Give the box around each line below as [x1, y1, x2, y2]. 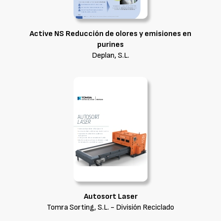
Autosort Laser [83, 192, 138, 201]
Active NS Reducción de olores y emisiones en [30, 29, 191, 38]
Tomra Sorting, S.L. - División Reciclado [47, 203, 174, 212]
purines [97, 40, 124, 49]
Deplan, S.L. [92, 51, 129, 60]
